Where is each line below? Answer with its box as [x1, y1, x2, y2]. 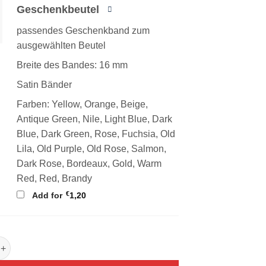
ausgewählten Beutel [17, 40, 106, 51]
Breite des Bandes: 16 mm [17, 60, 128, 71]
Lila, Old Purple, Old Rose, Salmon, [17, 144, 167, 154]
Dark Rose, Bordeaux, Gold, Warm [17, 159, 162, 169]
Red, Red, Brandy [17, 173, 93, 184]
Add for [30, 191, 65, 201]
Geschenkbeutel [17, 4, 100, 16]
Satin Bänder [17, 80, 72, 90]
